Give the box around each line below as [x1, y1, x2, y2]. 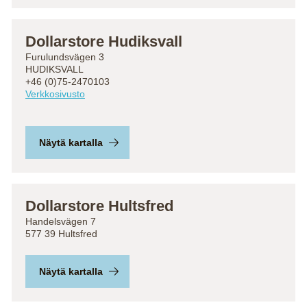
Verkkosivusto [25, 88, 85, 99]
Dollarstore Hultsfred [25, 197, 173, 214]
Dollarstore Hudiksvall [25, 33, 182, 50]
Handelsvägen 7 [25, 216, 96, 227]
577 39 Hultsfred [25, 228, 97, 239]
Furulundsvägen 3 [25, 51, 104, 62]
